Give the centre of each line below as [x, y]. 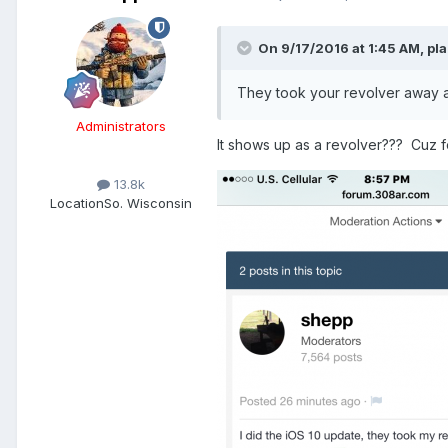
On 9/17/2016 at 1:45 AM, [342, 47]
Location [77, 202]
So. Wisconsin [148, 202]
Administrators [121, 125]
